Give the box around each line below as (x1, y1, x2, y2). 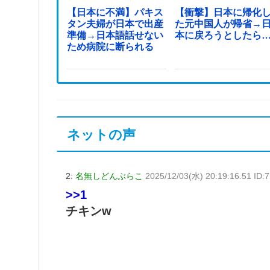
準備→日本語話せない (67, 30, 164, 40)
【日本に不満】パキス (67, 7, 164, 17)
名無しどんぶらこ (75, 171, 143, 181)
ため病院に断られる (67, 41, 154, 52)
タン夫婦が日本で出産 (67, 18, 164, 29)
